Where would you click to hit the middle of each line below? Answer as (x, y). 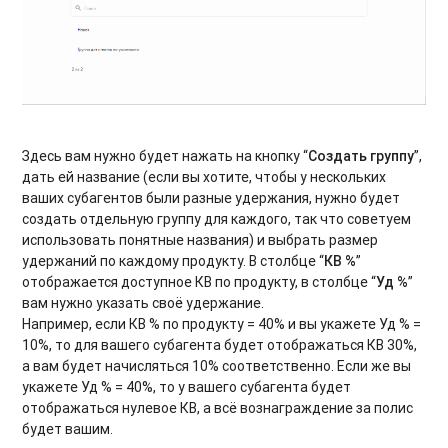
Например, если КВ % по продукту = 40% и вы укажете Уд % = (222, 323)
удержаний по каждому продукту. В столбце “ (173, 260)
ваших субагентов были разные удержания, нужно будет (211, 197)
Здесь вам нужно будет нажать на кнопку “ (165, 155)
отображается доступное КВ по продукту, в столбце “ (199, 281)
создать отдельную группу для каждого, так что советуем (217, 218)
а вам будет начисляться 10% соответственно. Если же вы (217, 365)
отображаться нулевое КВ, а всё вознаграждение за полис (218, 407)
